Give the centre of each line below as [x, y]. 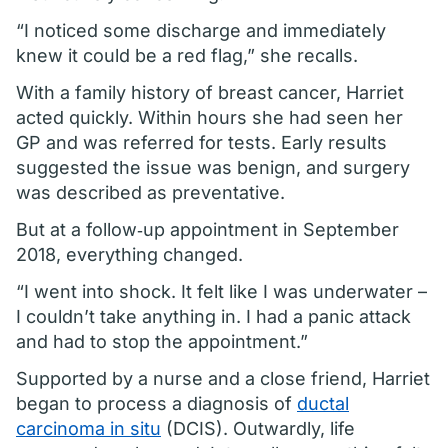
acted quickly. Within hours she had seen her [209, 117]
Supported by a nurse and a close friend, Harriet [223, 378]
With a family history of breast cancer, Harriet [210, 92]
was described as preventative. [150, 192]
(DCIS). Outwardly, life [258, 428]
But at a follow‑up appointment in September [207, 229]
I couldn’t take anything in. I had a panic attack [213, 316]
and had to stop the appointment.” [162, 341]
